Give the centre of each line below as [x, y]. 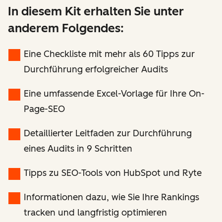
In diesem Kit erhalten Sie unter [96, 11]
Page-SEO [44, 109]
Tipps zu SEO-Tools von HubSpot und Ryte [113, 173]
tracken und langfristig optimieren [95, 213]
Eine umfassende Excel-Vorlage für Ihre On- [114, 94]
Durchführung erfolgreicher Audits [96, 70]
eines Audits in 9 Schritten [78, 149]
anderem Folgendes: [66, 28]
